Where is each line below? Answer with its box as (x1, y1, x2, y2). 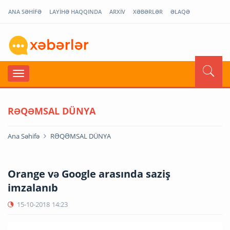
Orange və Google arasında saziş (8, 166, 170, 181)
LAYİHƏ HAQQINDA (49, 8, 102, 15)
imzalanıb (8, 180, 58, 195)
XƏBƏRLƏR (133, 8, 163, 15)
